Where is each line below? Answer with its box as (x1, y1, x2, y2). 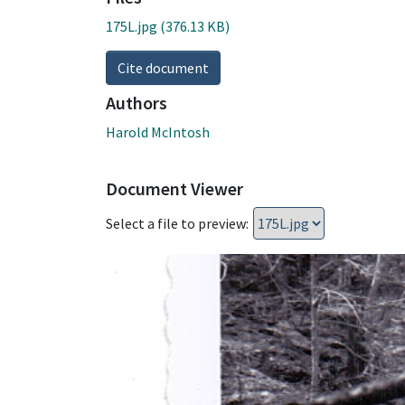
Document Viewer (106, 176, 243, 200)
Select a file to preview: (106, 213, 249, 232)
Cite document (118, 58, 209, 77)
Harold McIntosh (106, 122, 210, 141)
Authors (106, 90, 167, 114)
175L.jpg (106, 16, 157, 35)
